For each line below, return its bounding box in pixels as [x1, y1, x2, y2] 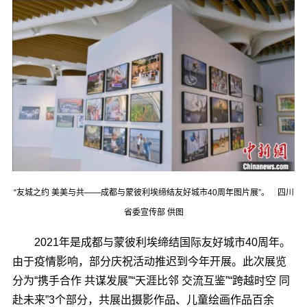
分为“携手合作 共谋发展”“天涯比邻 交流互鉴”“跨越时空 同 [12, 275, 290, 287]
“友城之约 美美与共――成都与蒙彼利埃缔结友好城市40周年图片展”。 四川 [13, 188, 294, 198]
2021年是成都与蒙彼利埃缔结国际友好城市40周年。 [12, 236, 291, 249]
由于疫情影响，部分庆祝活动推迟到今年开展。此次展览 [12, 256, 286, 268]
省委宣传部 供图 [123, 208, 184, 218]
